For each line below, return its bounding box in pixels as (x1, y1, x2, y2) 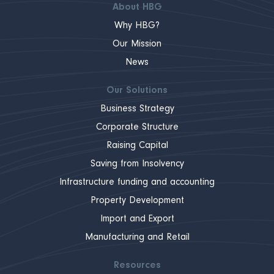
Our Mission (113, 39, 161, 49)
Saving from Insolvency (90, 159, 184, 169)
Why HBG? (114, 21, 160, 31)
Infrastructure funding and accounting (59, 177, 215, 187)
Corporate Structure (95, 122, 179, 132)
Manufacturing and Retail (84, 232, 190, 242)
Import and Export (100, 214, 174, 224)
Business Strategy (100, 104, 174, 114)
